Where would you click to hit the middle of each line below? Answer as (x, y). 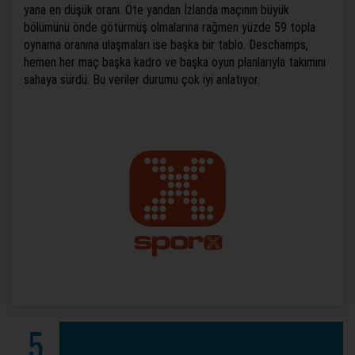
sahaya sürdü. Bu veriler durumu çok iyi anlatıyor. (142, 80)
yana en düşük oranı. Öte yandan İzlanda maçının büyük (157, 10)
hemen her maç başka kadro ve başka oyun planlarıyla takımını (175, 62)
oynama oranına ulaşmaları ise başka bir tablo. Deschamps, (166, 45)
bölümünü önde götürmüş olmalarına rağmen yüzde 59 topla (170, 27)
